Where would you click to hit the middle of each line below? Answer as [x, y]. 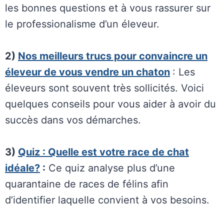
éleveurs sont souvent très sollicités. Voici [104, 88]
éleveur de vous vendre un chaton [87, 72]
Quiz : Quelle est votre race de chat [103, 152]
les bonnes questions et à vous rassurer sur [108, 8]
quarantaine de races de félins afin [87, 184]
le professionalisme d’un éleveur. [82, 24]
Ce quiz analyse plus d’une [110, 168]
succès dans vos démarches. [73, 120]
